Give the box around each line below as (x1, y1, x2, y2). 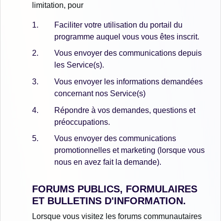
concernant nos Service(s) (54, 89, 146, 98)
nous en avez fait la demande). (54, 158, 161, 167)
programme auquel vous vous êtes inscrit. (54, 32, 199, 41)
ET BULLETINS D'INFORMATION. (32, 195, 186, 207)
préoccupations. (54, 117, 110, 126)
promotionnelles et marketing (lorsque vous (54, 146, 205, 155)
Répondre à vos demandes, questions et (54, 106, 195, 114)
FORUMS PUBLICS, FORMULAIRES (32, 184, 197, 195)
